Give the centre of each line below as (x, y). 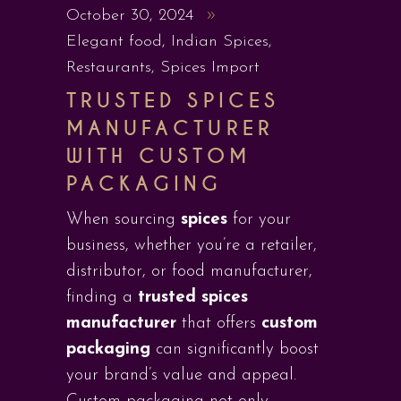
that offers (219, 324)
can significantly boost (235, 350)
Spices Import (210, 68)
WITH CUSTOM (158, 156)
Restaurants (109, 68)
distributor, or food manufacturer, (189, 272)
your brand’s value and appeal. (181, 375)
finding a (102, 298)
